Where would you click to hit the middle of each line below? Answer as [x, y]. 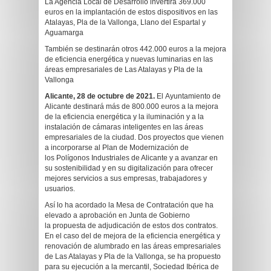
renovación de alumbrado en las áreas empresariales [133, 246]
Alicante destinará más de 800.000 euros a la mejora [132, 106]
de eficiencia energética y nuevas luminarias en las [129, 59]
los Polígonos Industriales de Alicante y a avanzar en [131, 158]
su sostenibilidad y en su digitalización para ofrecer [129, 168]
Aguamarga [64, 33]
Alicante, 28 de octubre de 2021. [100, 96]
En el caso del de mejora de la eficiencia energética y [132, 236]
